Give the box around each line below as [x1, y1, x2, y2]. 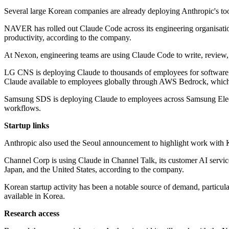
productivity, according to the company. [4, 33, 131, 42]
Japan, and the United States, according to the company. [4, 165, 184, 174]
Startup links [4, 121, 49, 130]
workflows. [4, 104, 41, 113]
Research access [4, 209, 59, 218]
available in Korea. [4, 192, 65, 201]
